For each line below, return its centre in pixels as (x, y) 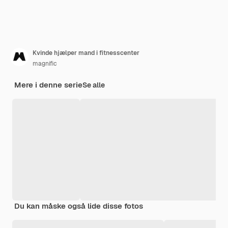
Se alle (94, 85)
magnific (45, 63)
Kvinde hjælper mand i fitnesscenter (86, 53)
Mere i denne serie (48, 84)
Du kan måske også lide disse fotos (79, 206)
